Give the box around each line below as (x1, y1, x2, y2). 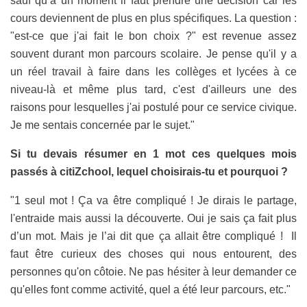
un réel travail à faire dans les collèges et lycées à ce (10, 66, 297, 78)
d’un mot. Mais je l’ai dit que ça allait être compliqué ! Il (10, 230, 297, 243)
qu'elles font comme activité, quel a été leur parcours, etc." (10, 284, 291, 296)
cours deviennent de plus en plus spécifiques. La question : (10, 12, 297, 25)
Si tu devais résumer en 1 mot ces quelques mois (10, 148, 297, 160)
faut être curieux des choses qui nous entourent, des (10, 248, 297, 260)
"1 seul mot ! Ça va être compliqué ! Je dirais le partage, (10, 195, 297, 207)
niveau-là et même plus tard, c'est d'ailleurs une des (10, 84, 297, 96)
